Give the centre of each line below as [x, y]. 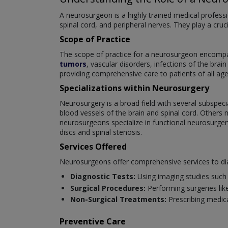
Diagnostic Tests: [103, 177]
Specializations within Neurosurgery [134, 88]
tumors [73, 64]
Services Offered [93, 147]
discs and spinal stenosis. [101, 132]
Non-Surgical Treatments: [118, 199]
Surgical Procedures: [108, 188]
